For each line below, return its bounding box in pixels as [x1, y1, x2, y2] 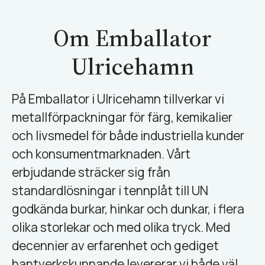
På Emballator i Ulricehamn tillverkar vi [12, 91, 224, 107]
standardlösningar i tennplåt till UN [12, 182, 208, 199]
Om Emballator [53, 22, 212, 54]
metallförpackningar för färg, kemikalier [12, 109, 232, 125]
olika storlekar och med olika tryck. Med [12, 219, 230, 235]
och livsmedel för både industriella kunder [12, 127, 244, 144]
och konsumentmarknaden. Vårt [12, 146, 190, 162]
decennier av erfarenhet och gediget [12, 237, 219, 254]
